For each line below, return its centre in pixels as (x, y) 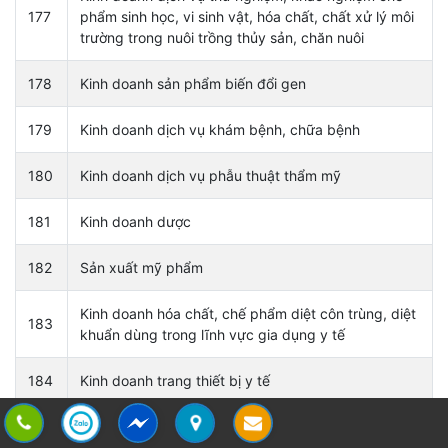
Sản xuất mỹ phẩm (141, 267)
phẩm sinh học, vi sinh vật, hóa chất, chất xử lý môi (247, 16)
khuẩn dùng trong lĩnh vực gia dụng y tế (212, 334)
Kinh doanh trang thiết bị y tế (175, 380)
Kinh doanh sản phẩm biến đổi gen (193, 83)
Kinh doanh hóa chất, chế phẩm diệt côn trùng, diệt (248, 313)
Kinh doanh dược (135, 221)
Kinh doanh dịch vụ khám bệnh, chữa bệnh (220, 129)
